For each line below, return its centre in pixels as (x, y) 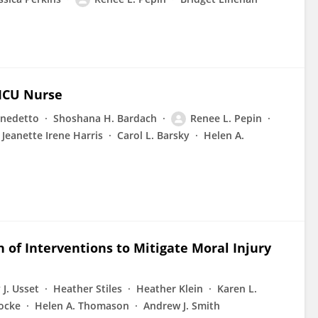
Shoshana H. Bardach (105, 118)
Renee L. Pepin (226, 118)
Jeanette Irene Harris (53, 135)
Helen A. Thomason (82, 306)
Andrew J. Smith (182, 306)
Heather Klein (170, 289)
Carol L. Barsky (153, 135)
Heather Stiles (88, 289)
